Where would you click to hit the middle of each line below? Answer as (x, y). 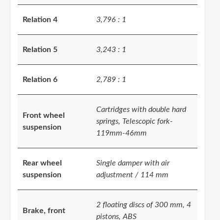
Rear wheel (42, 163)
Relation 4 (40, 20)
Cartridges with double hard (141, 110)
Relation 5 (40, 50)
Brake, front (44, 211)
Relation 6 (40, 80)
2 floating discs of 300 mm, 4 (144, 205)
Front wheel (44, 116)
